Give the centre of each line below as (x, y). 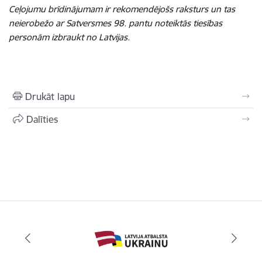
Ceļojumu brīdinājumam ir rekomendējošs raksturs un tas (122, 9)
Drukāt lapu (50, 96)
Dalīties (42, 119)
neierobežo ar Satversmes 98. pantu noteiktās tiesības (116, 23)
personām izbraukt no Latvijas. (70, 37)
